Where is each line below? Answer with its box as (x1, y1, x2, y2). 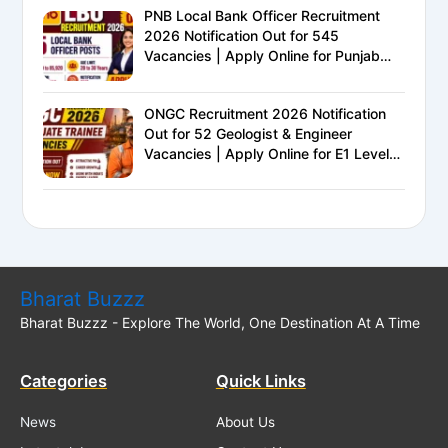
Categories (20, 371, 107, 392)
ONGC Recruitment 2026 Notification (144, 104, 387, 122)
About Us (215, 413, 275, 430)
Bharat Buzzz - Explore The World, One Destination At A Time (20, 313, 420, 331)
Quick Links (215, 371, 306, 392)
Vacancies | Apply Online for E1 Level (144, 144, 390, 162)
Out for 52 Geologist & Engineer (144, 124, 353, 142)
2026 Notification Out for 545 (144, 27, 340, 45)
